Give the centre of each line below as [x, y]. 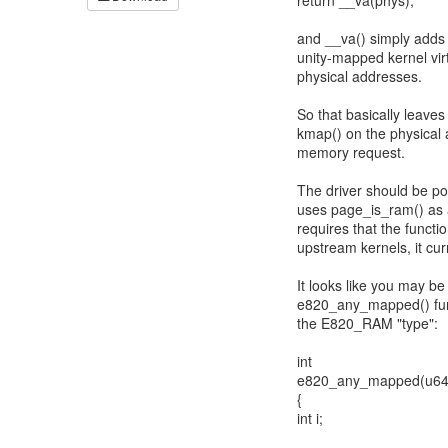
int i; [310, 418]
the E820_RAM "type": [367, 323]
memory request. [351, 152]
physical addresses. [359, 76]
